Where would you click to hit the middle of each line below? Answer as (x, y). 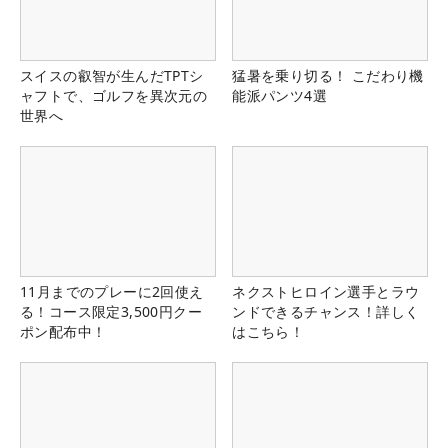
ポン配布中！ (63, 332)
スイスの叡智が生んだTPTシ (112, 76)
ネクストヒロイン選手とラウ (326, 292)
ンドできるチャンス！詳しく (326, 312)
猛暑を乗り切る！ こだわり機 (328, 76)
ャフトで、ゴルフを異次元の (114, 96)
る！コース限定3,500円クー (111, 312)
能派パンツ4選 (279, 96)
